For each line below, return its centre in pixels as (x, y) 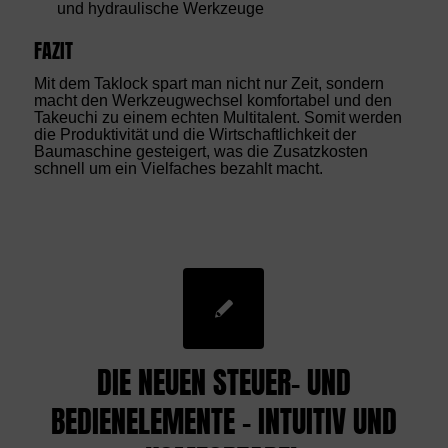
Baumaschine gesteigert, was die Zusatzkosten (200, 152)
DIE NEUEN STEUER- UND (223, 382)
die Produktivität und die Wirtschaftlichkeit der (194, 135)
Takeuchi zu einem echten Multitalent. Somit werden (217, 118)
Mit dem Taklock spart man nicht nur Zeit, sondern (208, 84)
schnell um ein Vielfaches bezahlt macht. (178, 169)
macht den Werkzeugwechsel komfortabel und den (212, 101)
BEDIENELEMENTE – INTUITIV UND (223, 421)
